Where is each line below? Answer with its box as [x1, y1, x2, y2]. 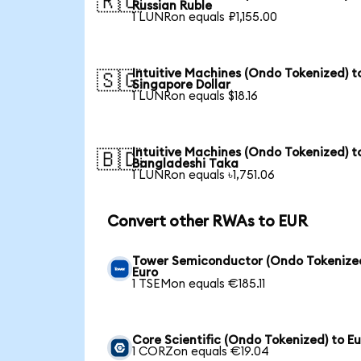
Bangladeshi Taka [132, 157, 239, 170]
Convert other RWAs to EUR [106, 214, 308, 230]
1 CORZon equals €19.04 [132, 345, 270, 358]
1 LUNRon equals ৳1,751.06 [132, 168, 276, 181]
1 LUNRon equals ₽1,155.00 [132, 10, 278, 23]
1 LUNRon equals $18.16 [132, 89, 259, 102]
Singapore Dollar [132, 78, 231, 91]
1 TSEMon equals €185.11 [132, 277, 266, 290]
